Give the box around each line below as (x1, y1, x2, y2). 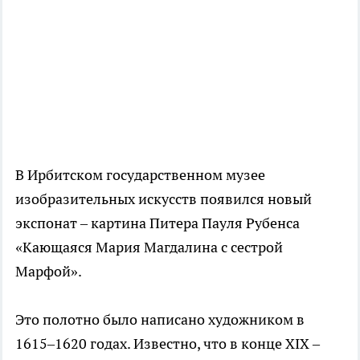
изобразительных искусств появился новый (15, 189, 312, 208)
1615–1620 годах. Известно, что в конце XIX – (15, 333, 320, 353)
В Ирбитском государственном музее (15, 165, 265, 184)
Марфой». (15, 261, 82, 280)
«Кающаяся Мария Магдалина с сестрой (15, 237, 283, 256)
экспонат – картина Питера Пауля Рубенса (15, 213, 300, 232)
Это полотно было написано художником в (15, 309, 305, 329)
